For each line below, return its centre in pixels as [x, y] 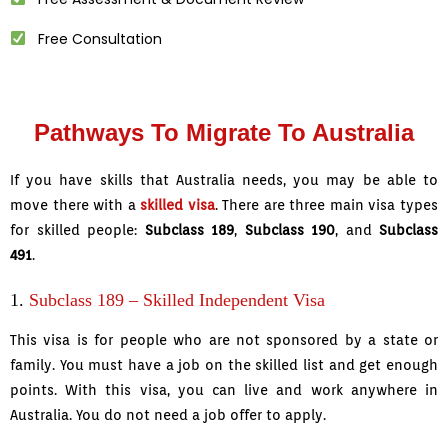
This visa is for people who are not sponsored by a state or [224, 340]
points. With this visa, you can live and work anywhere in [224, 390]
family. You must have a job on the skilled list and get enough [224, 365]
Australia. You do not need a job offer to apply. [168, 415]
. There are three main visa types [326, 205]
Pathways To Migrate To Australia [224, 133]
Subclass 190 [289, 230]
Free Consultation [93, 39]
